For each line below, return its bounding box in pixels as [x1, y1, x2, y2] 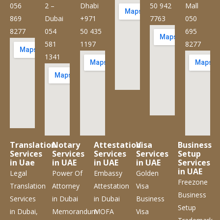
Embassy [94, 168, 123, 178]
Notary [52, 139, 80, 150]
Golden [136, 168, 159, 178]
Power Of [52, 168, 82, 178]
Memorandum [52, 206, 98, 216]
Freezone [178, 177, 208, 187]
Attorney [52, 181, 80, 191]
